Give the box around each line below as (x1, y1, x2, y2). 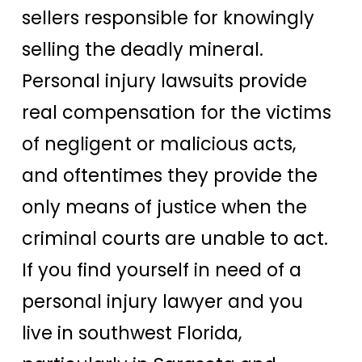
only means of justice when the (22, 193, 307, 220)
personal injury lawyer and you (22, 288, 303, 314)
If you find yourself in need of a (22, 256, 301, 283)
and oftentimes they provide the (22, 162, 318, 188)
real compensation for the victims (22, 99, 331, 125)
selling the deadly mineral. (22, 36, 263, 62)
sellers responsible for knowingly (22, 4, 314, 31)
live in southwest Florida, (22, 319, 242, 346)
